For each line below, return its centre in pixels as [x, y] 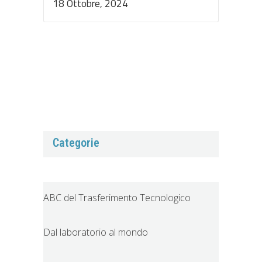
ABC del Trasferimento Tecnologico [117, 197]
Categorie [76, 142]
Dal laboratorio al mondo [96, 232]
